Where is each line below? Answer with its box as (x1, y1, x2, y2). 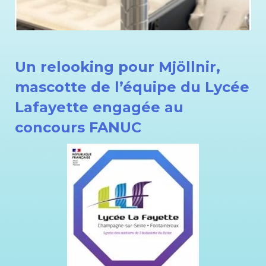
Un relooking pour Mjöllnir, (15, 58, 220, 75)
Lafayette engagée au (15, 99, 183, 116)
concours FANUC (15, 119, 141, 136)
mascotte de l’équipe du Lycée (15, 78, 249, 96)
